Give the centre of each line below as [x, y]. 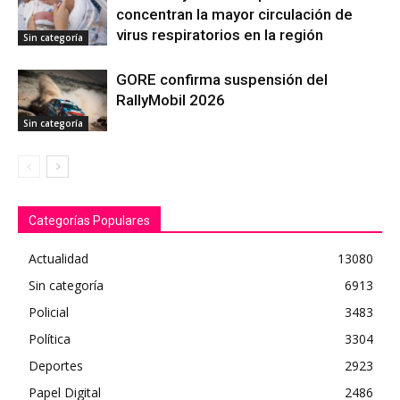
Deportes [56, 366]
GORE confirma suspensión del [222, 80]
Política [50, 339]
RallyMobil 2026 [171, 100]
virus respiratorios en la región [220, 35]
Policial [49, 312]
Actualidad [58, 259]
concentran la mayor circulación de [234, 15]
